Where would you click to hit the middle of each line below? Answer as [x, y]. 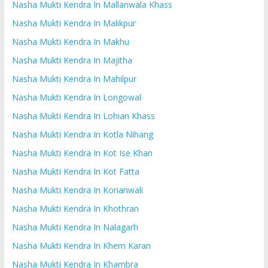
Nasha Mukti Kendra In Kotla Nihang [82, 134]
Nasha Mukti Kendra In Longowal [76, 97]
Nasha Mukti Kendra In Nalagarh [75, 227]
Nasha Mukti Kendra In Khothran [75, 208]
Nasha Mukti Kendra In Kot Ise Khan [82, 153]
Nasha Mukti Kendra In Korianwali [77, 190]
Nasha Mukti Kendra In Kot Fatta [75, 171]
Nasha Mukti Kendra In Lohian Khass [83, 115]
